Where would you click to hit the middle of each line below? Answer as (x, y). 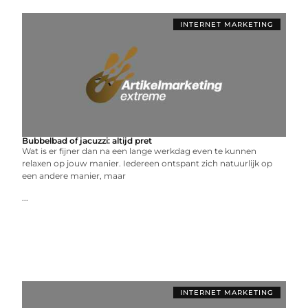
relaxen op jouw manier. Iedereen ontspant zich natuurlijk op (147, 163)
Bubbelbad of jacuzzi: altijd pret (87, 140)
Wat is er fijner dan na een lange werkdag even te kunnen (140, 151)
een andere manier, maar (74, 175)
